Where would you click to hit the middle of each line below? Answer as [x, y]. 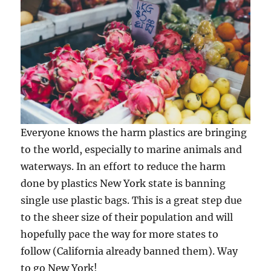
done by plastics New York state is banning [123, 184]
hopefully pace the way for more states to [120, 234]
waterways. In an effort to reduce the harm [123, 167]
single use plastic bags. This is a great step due [132, 201]
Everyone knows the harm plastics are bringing [134, 133]
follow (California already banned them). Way [129, 251]
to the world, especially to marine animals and [132, 150]
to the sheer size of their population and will [127, 217]
